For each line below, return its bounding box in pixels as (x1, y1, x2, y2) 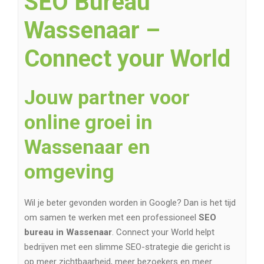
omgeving (24, 160, 114, 184)
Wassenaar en (24, 135, 150, 159)
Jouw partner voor (24, 85, 190, 110)
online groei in (24, 110, 153, 134)
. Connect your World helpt (112, 227, 214, 238)
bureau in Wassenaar (24, 227, 112, 238)
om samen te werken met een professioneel (24, 212, 199, 223)
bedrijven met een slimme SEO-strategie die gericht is (24, 242, 230, 253)
